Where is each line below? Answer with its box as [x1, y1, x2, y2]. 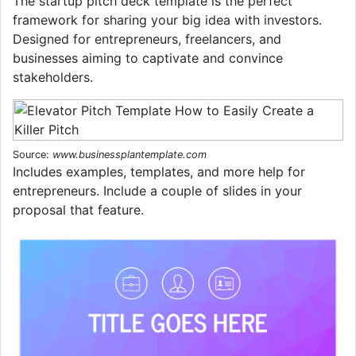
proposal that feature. [13, 201, 144, 218]
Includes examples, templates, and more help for [13, 163, 305, 180]
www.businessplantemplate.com [52, 148, 207, 161]
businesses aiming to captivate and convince [13, 49, 283, 66]
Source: [13, 148, 52, 161]
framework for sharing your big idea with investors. [13, 11, 322, 28]
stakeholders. [13, 68, 93, 85]
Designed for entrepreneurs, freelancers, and [13, 30, 281, 47]
